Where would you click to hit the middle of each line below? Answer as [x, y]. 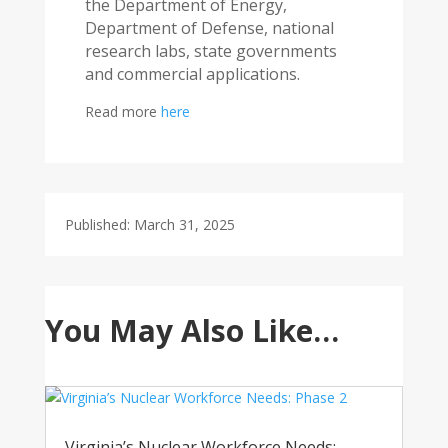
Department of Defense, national [209, 28]
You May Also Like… [191, 330]
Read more [122, 111]
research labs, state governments [210, 51]
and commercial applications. [196, 74]
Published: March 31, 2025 [149, 224]
